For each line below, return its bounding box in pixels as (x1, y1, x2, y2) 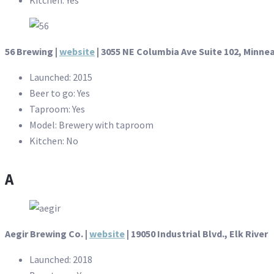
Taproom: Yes (29, 102, 85, 115)
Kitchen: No (29, 134, 78, 147)
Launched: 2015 (29, 70, 92, 83)
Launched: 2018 (29, 253, 92, 265)
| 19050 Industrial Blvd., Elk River (125, 227, 268, 240)
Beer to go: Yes (29, 86, 90, 99)
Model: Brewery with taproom (29, 118, 154, 131)
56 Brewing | (5, 45, 59, 57)
